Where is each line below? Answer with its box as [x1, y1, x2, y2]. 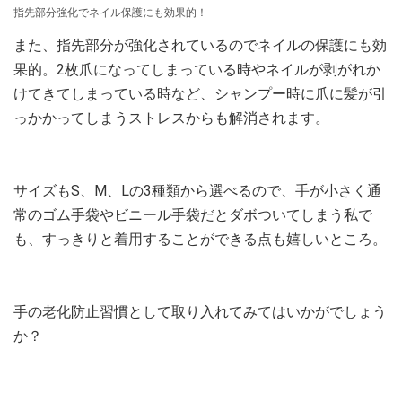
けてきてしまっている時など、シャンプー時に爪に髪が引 [13, 85, 387, 102]
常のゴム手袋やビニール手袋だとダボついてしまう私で [13, 206, 372, 223]
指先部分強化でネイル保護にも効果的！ [13, 6, 207, 19]
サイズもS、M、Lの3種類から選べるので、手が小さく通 [13, 182, 381, 199]
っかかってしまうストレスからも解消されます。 [13, 109, 329, 127]
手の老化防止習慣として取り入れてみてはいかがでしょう [13, 303, 387, 320]
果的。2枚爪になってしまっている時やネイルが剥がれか [13, 61, 380, 78]
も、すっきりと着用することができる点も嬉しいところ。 [13, 231, 387, 248]
